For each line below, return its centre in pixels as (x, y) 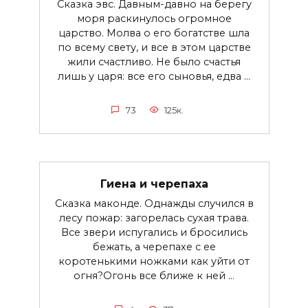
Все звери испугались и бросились (154, 233)
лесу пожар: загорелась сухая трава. (154, 218)
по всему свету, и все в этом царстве (154, 48)
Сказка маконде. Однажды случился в (154, 204)
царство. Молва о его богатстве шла (154, 33)
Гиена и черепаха (154, 184)
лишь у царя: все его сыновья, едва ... (154, 77)
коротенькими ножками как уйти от (154, 262)
